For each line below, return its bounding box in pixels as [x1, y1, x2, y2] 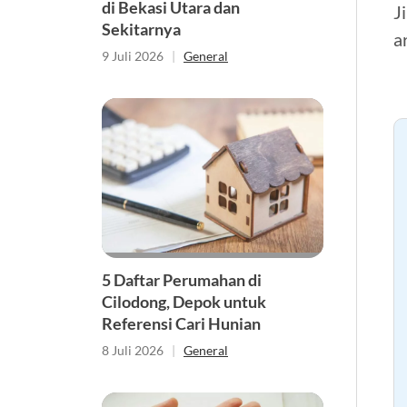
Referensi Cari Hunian [102, 313, 263, 334]
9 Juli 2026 [102, 48, 164, 65]
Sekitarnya [102, 19, 184, 40]
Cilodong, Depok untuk [102, 292, 266, 313]
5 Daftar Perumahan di [102, 270, 262, 291]
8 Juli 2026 [102, 342, 164, 359]
